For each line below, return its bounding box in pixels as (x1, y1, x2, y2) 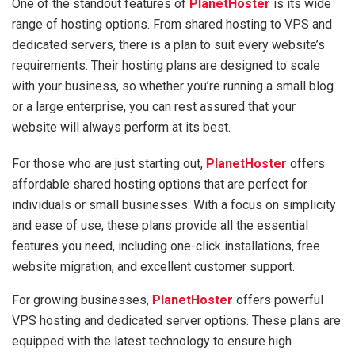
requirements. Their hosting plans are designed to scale (12, 57, 320, 73)
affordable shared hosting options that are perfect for (12, 176, 307, 192)
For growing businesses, (12, 292, 152, 307)
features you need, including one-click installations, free (12, 238, 320, 254)
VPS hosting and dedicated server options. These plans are (12, 312, 341, 328)
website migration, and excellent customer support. (12, 258, 295, 274)
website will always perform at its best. (12, 119, 231, 135)
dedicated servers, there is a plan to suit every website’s (12, 36, 325, 52)
